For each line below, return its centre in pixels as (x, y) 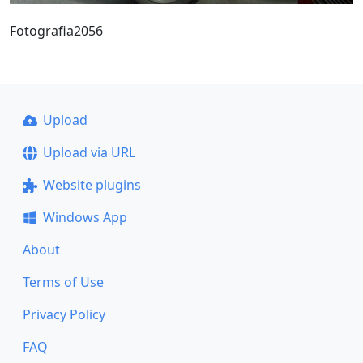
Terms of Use (63, 282)
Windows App (85, 217)
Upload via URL (89, 152)
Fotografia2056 (56, 31)
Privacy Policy (64, 314)
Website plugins (92, 185)
